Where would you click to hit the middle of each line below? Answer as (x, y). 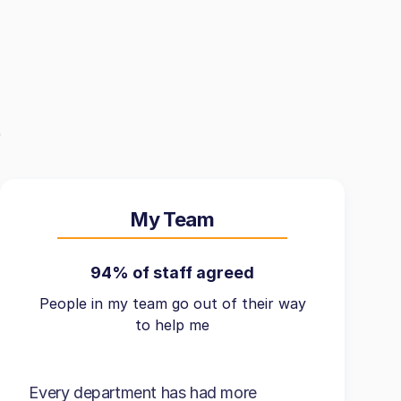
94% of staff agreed (173, 273)
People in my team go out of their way (172, 303)
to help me (173, 325)
